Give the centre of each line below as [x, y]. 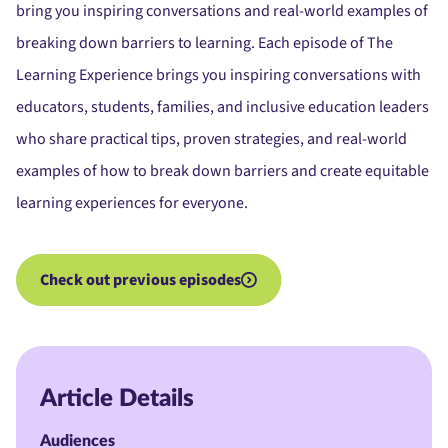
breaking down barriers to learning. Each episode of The [204, 43]
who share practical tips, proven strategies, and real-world [211, 139]
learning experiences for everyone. [132, 203]
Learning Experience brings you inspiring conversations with [218, 75]
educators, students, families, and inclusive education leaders [222, 107]
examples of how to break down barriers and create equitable [222, 171]
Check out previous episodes [140, 280]
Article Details [117, 399]
